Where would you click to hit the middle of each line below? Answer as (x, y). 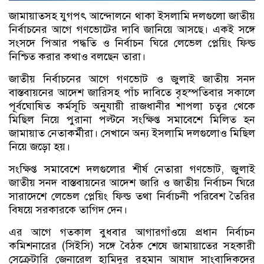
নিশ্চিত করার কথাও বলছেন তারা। (77, 56)
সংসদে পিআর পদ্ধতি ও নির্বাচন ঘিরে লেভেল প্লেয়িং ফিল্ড (132, 43)
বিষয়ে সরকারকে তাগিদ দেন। (68, 209)
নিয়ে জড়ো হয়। (39, 146)
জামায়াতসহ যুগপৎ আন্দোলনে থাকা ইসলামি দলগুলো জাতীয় (132, 16)
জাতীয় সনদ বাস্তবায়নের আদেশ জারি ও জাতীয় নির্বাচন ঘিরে (132, 182)
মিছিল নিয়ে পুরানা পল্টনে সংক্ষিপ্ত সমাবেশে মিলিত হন (132, 119)
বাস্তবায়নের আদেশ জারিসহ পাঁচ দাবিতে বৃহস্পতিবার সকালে (132, 92)
